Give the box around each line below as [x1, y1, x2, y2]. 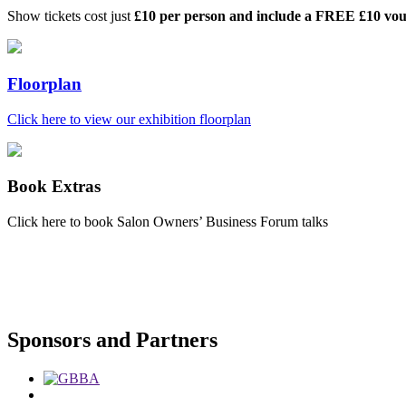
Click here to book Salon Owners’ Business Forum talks [7, 214, 328, 230]
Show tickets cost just [7, 8, 134, 24]
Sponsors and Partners [7, 328, 217, 353]
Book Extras [7, 177, 101, 197]
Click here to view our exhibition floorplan [7, 111, 251, 127]
